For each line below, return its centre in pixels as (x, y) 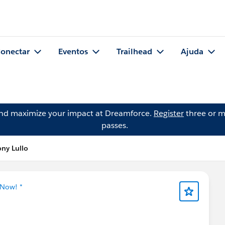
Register (169, 113)
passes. (115, 125)
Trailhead (134, 52)
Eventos (73, 52)
